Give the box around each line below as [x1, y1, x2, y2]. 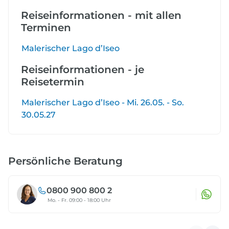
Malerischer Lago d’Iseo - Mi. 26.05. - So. [21, 98, 184, 108]
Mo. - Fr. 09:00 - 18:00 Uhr [48, 197, 111, 203]
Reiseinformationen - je [21, 63, 144, 76]
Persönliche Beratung [8, 155, 123, 168]
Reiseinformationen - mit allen [21, 9, 181, 22]
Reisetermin [21, 76, 84, 88]
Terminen [21, 21, 71, 34]
